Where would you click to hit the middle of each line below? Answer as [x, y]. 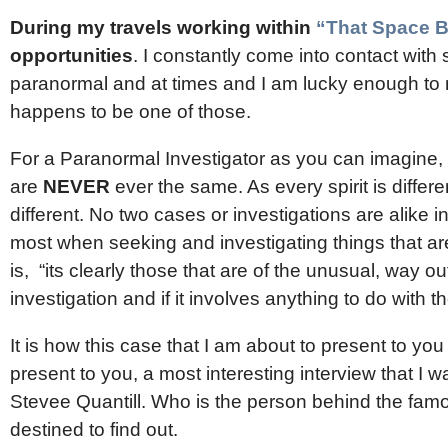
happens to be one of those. [130, 111]
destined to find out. [94, 430]
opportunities [71, 55]
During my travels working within [163, 27]
